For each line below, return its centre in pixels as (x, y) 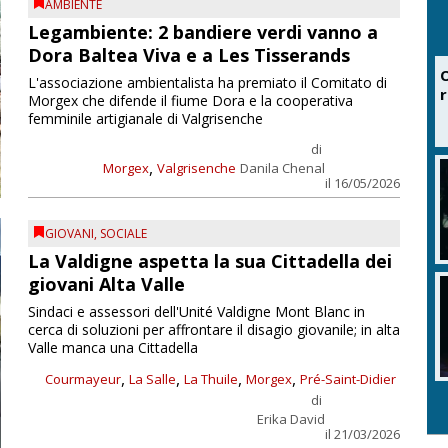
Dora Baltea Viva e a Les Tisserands (188, 54)
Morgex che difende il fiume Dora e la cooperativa (190, 100)
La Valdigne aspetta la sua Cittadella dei (209, 261)
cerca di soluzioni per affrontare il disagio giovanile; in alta (213, 329)
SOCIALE (123, 234)
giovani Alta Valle (106, 284)
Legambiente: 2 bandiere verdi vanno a (202, 31)
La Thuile (210, 379)
